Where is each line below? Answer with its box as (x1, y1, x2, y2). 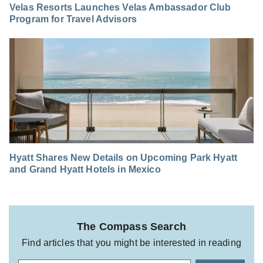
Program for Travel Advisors (9, 14, 137, 24)
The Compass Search (77, 220, 186, 232)
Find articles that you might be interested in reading (21, 237, 242, 248)
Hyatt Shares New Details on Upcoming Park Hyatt (9, 152, 238, 163)
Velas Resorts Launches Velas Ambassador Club (9, 2, 231, 12)
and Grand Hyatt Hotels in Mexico (9, 164, 161, 174)
